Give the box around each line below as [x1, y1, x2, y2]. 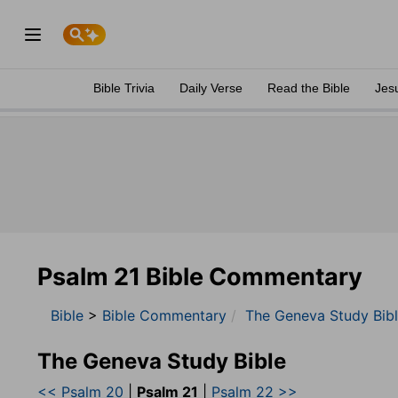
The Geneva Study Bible [37, 348, 286, 374]
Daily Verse [179, 81, 243, 95]
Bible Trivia [93, 81, 155, 95]
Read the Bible [267, 81, 350, 95]
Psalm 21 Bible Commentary [37, 262, 362, 291]
